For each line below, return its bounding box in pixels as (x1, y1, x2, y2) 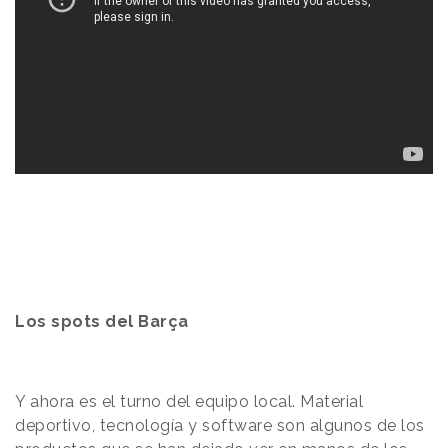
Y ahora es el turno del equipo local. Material (15, 391, 363, 411)
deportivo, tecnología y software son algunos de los (15, 415, 425, 435)
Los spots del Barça (15, 311, 189, 331)
